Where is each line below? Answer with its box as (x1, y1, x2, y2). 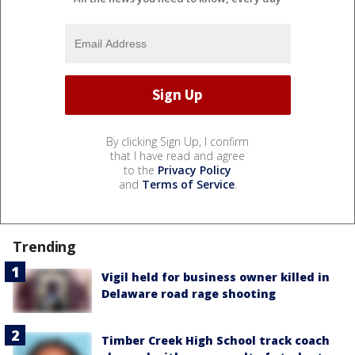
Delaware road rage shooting (101, 285, 276, 301)
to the (124, 162, 158, 177)
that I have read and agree (110, 147, 245, 163)
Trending (13, 236, 77, 256)
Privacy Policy (158, 162, 231, 177)
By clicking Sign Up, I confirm (106, 133, 249, 149)
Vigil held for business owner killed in (101, 269, 330, 284)
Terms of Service (141, 176, 235, 192)
